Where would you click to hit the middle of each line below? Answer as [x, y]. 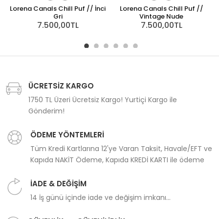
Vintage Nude [161, 17]
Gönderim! [46, 111]
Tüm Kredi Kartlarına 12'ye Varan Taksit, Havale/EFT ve [121, 149]
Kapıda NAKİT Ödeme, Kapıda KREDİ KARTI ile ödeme [117, 160]
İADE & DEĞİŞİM [58, 184]
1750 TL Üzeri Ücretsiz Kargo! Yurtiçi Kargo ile [103, 100]
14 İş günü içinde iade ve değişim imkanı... [100, 198]
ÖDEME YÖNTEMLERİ [67, 135]
